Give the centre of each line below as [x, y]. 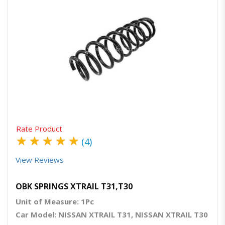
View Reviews [40, 160]
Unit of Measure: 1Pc [55, 202]
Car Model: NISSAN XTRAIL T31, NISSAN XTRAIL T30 [112, 215]
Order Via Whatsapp [139, 70]
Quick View [116, 70]
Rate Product [39, 129]
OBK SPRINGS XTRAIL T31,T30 [74, 187]
